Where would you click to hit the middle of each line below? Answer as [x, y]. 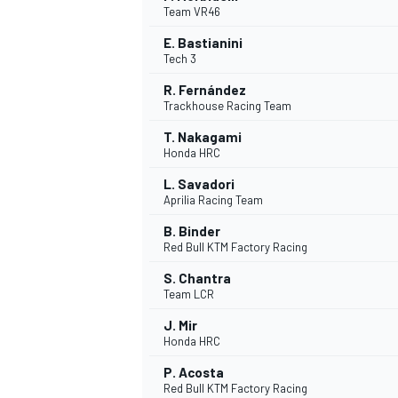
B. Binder [192, 231]
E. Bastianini [203, 43]
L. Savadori [199, 184]
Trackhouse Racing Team [227, 106]
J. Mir [180, 326]
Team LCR [189, 295]
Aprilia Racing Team [213, 200]
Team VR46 [192, 12]
